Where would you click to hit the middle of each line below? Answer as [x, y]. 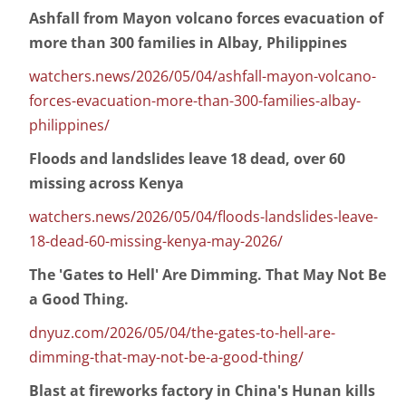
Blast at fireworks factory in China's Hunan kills [202, 391]
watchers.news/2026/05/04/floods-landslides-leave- [203, 217]
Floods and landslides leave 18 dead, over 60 [187, 159]
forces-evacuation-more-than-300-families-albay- [195, 101]
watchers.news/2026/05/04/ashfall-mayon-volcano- [203, 77]
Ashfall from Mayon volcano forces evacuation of [206, 19]
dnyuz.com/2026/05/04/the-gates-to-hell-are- [182, 333]
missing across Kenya [106, 184]
